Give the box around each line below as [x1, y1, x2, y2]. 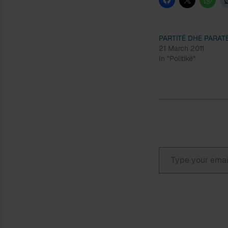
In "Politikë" [159, 54, 195, 63]
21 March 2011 [159, 44, 204, 53]
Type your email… [158, 140, 186, 152]
